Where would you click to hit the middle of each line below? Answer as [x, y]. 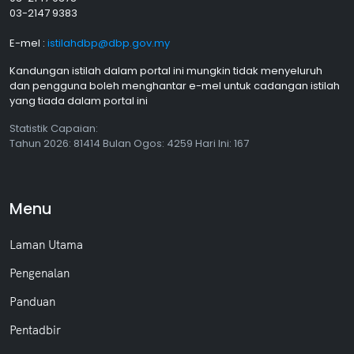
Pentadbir [35, 330]
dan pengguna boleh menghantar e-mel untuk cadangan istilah [175, 86]
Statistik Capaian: [54, 129]
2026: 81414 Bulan [88, 144]
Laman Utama [46, 245]
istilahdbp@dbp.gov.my [109, 43]
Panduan [32, 302]
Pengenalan [40, 273]
